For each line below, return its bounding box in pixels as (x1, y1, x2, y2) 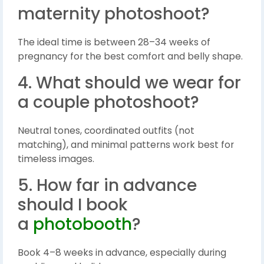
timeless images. (18, 153, 94, 166)
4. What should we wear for (18, 71, 241, 95)
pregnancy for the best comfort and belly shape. (18, 50, 243, 63)
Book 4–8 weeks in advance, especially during (18, 246, 226, 259)
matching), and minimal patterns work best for (18, 138, 234, 151)
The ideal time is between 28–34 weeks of (18, 36, 210, 49)
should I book (18, 193, 127, 217)
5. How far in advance (18, 174, 197, 197)
